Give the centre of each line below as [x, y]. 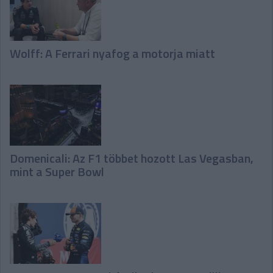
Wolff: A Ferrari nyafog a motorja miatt [112, 53]
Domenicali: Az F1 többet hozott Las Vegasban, [132, 158]
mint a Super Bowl [57, 171]
